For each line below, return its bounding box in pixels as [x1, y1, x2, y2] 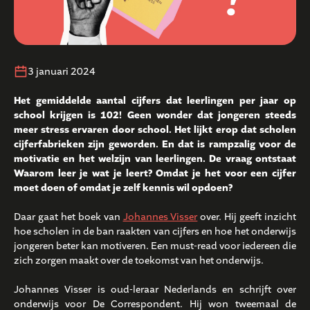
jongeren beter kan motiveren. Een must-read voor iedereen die [14, 239, 296, 253]
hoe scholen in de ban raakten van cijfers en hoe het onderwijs [14, 225, 296, 239]
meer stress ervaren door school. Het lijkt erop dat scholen [14, 123, 296, 137]
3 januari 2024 [28, 65, 95, 79]
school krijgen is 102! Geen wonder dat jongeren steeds [14, 109, 296, 122]
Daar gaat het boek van [14, 210, 123, 224]
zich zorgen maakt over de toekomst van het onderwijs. [14, 254, 264, 268]
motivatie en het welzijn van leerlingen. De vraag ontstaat [14, 152, 296, 166]
